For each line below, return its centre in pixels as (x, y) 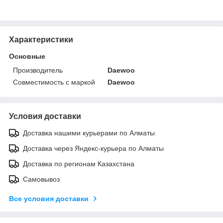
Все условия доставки (49, 198)
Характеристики (41, 39)
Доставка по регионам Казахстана (79, 164)
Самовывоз (41, 179)
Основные (27, 56)
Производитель (38, 70)
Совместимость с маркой (54, 82)
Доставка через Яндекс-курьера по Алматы (93, 148)
